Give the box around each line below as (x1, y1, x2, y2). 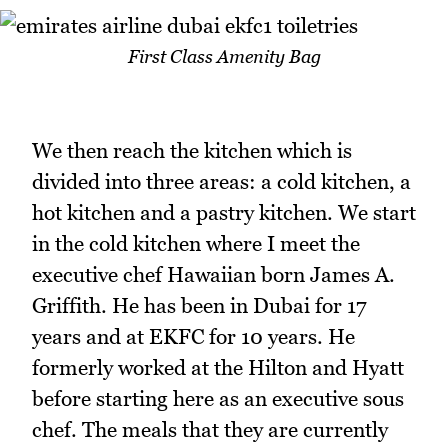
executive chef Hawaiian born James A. (32, 261, 395, 287)
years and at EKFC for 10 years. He (32, 323, 355, 349)
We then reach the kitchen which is (32, 137, 352, 163)
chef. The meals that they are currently (32, 416, 388, 442)
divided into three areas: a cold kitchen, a (32, 168, 411, 194)
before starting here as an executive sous (32, 385, 404, 411)
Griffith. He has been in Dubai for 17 (32, 292, 367, 318)
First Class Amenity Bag (127, 46, 321, 68)
